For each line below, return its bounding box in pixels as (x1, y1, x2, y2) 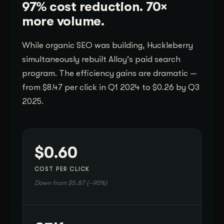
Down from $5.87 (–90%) (34, 178, 107, 186)
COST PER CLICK (34, 165, 90, 172)
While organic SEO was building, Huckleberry (22, 40, 193, 50)
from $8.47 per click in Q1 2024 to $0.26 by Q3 (22, 82, 199, 92)
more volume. (22, 13, 104, 28)
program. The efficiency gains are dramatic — (22, 68, 197, 78)
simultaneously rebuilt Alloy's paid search (22, 54, 180, 64)
